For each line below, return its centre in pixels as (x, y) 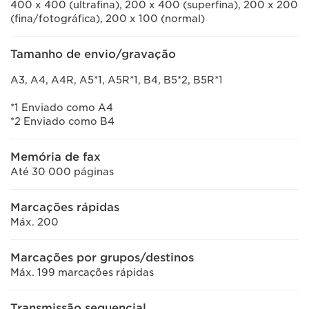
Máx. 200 (34, 222)
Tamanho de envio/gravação (93, 54)
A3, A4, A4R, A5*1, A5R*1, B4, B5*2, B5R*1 (117, 80)
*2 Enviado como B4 (62, 121)
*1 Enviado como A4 (62, 108)
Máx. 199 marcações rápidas (82, 272)
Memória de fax (56, 157)
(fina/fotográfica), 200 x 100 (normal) (108, 19)
